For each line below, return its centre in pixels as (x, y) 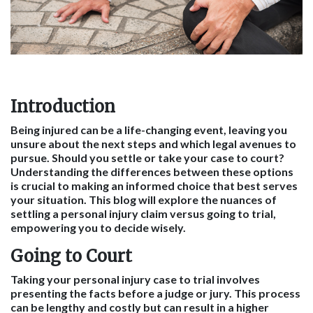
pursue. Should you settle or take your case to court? (147, 158)
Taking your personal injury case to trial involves (135, 279)
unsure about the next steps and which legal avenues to (153, 144)
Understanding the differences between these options (152, 172)
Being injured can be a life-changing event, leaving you (149, 130)
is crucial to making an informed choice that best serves (154, 185)
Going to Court (71, 256)
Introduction (63, 107)
